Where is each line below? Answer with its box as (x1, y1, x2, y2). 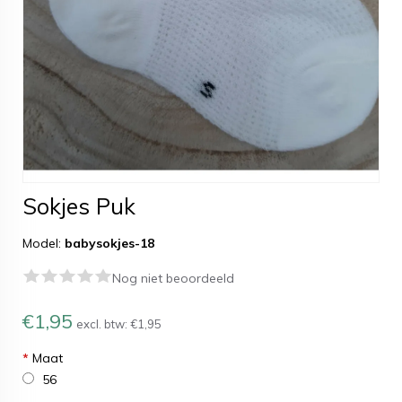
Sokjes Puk (22, 192, 135, 220)
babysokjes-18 (65, 235, 154, 251)
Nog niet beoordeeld (112, 270, 234, 286)
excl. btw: (76, 317, 130, 331)
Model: (22, 235, 65, 251)
